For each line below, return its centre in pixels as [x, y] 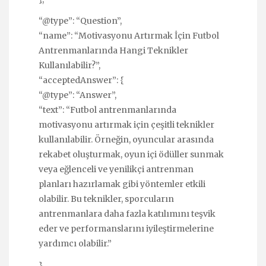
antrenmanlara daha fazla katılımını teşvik [127, 214]
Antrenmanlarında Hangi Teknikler [113, 51]
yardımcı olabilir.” [75, 244]
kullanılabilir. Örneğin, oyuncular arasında [126, 140]
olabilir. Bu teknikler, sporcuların [106, 199]
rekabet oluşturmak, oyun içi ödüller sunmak [131, 155]
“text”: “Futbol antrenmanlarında [107, 110]
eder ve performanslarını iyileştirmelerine [126, 229]
